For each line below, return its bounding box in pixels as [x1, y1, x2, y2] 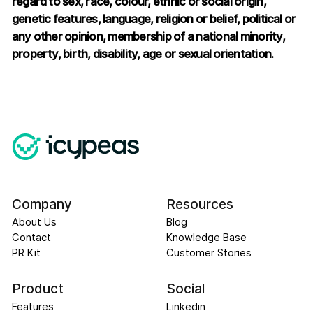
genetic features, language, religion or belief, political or [11, 12, 296, 27]
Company [11, 196, 72, 213]
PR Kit [11, 247, 41, 260]
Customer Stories [166, 247, 252, 260]
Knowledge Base [166, 231, 247, 245]
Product [11, 281, 64, 298]
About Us [11, 216, 57, 229]
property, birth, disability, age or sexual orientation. [11, 47, 274, 61]
